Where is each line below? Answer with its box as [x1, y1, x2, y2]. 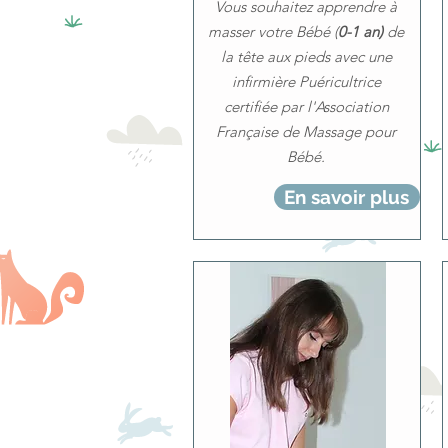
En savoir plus [284, 186, 409, 208]
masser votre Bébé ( [208, 22, 338, 41]
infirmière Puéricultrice [231, 72, 381, 91]
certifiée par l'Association [223, 97, 389, 116]
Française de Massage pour [216, 122, 396, 141]
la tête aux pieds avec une [220, 47, 392, 66]
